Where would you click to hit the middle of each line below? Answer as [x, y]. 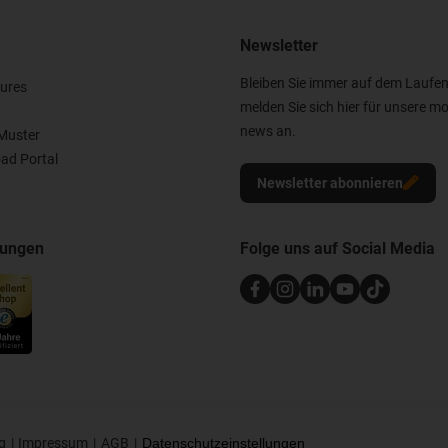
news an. [268, 130]
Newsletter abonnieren [330, 182]
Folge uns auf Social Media [337, 248]
